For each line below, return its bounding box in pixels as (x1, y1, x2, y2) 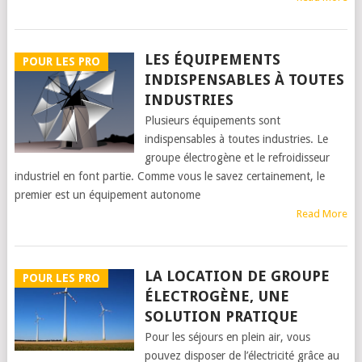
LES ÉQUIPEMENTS (144, 51, 280, 68)
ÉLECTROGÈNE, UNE (144, 288, 289, 305)
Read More (297, 208, 348, 220)
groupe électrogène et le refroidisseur (144, 151, 330, 164)
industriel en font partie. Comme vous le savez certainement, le (14, 170, 325, 183)
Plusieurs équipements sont (144, 114, 280, 127)
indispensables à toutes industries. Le (144, 133, 328, 145)
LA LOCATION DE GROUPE (144, 267, 330, 284)
